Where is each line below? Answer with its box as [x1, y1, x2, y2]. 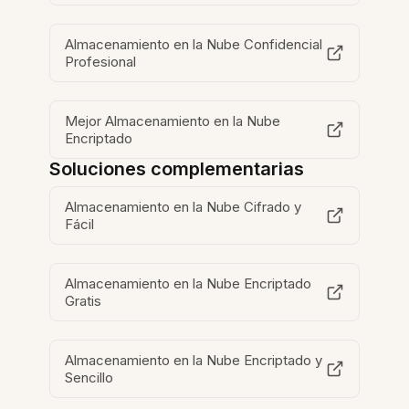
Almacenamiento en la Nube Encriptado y [65, 351, 323, 370]
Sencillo [65, 369, 114, 387]
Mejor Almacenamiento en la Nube [65, 112, 281, 131]
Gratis [65, 292, 102, 310]
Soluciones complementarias [49, 158, 305, 181]
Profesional [65, 53, 137, 71]
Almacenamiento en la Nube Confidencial [65, 36, 323, 54]
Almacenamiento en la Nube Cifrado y [65, 198, 302, 216]
